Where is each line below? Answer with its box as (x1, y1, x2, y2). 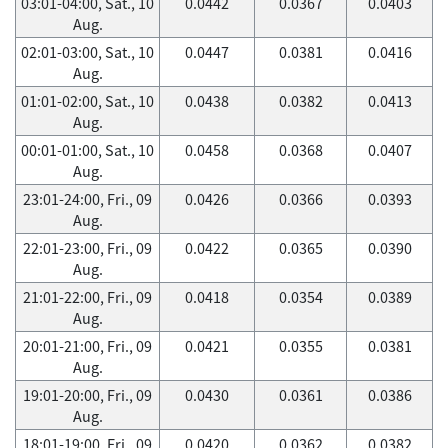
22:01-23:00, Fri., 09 (23, 237, 152, 259)
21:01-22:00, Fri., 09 (23, 286, 152, 308)
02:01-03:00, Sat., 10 (21, 41, 154, 63)
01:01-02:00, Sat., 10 (21, 90, 154, 112)
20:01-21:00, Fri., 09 (23, 335, 152, 357)
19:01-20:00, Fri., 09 (23, 384, 152, 406)
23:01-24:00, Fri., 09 (23, 188, 152, 210)
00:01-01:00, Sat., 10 (21, 139, 154, 161)
